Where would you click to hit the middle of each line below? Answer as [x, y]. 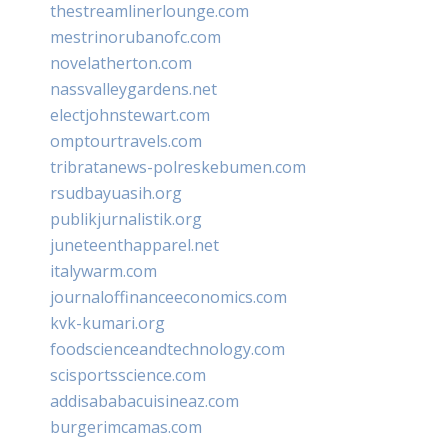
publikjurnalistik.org [126, 218]
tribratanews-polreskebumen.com [178, 166]
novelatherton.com [121, 62]
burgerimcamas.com [126, 426]
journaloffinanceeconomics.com [168, 296]
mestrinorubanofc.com [135, 36]
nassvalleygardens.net [133, 88]
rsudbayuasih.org [116, 192]
